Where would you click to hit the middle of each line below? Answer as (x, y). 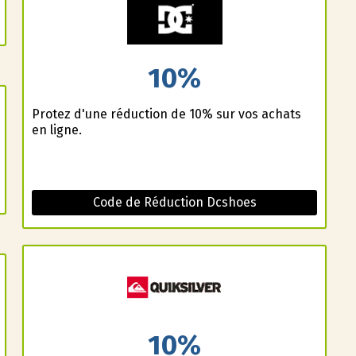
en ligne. (56, 130)
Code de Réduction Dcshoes (174, 202)
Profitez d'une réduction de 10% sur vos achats (166, 114)
